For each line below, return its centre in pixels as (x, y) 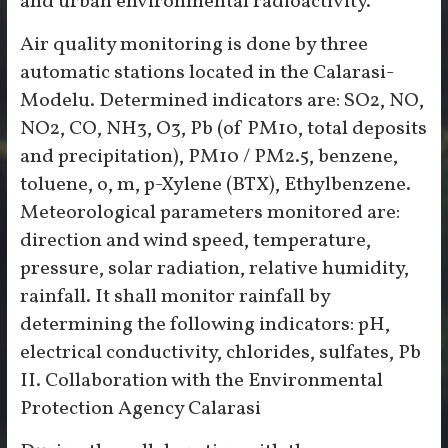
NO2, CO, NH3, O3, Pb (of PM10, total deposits (223, 129)
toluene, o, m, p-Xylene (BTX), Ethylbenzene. (215, 185)
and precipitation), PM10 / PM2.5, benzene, (208, 157)
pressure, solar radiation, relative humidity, (214, 269)
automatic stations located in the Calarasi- (206, 73)
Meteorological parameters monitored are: (209, 213)
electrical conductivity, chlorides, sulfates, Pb (220, 353)
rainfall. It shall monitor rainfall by (174, 297)
